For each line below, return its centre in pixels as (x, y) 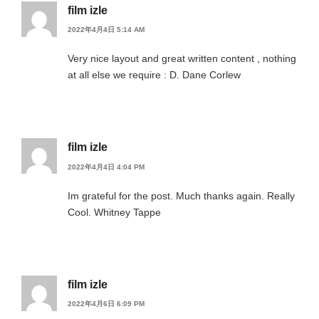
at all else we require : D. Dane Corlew (154, 75)
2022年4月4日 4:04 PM (106, 167)
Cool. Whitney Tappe (114, 212)
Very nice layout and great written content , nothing (182, 59)
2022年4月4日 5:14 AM (106, 30)
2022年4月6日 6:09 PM (106, 304)
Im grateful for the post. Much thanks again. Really (181, 195)
